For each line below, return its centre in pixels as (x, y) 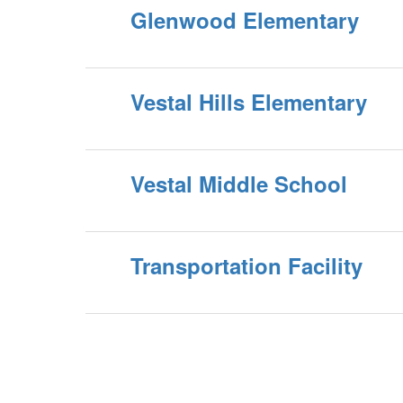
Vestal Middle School (239, 184)
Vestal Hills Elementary (249, 102)
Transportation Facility (246, 265)
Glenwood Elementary (245, 20)
